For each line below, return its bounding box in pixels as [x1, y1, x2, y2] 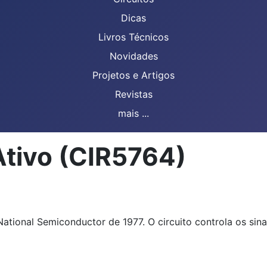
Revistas [114, 88, 153, 100]
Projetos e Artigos [92, 69, 175, 81]
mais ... [118, 107, 149, 119]
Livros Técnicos [98, 31, 169, 43]
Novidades [109, 50, 158, 62]
